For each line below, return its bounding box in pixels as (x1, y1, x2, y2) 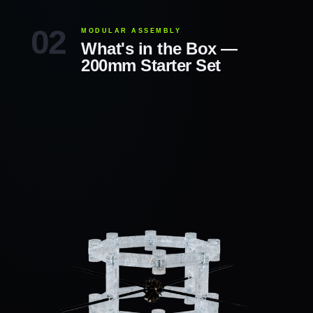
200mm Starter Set (81, 56, 221, 75)
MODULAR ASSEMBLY (81, 27, 182, 34)
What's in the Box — (81, 39, 238, 58)
